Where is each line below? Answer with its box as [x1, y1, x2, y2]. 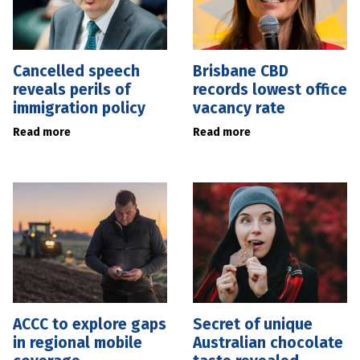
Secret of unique [193, 314, 313, 333]
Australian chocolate [193, 333, 343, 352]
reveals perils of [13, 80, 130, 99]
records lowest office [193, 80, 347, 99]
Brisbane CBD [193, 61, 288, 80]
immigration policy [13, 98, 145, 117]
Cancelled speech [13, 61, 140, 80]
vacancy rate [193, 98, 285, 117]
